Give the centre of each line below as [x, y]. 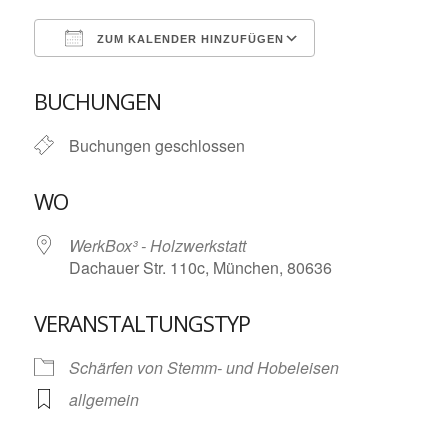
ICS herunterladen [133, 74]
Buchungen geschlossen [156, 145]
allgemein [103, 399]
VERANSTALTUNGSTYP [141, 323]
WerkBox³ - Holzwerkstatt [157, 245]
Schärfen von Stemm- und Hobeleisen [203, 367]
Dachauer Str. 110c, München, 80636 [200, 267]
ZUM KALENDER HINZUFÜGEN [188, 39]
